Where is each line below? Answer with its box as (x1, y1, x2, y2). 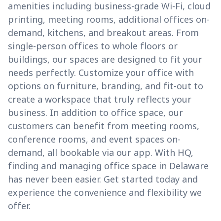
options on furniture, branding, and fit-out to (8, 80, 203, 92)
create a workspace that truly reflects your (8, 93, 191, 106)
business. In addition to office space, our (8, 107, 183, 119)
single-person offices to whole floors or (8, 40, 178, 52)
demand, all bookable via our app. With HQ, (8, 147, 193, 159)
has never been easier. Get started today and (8, 173, 198, 185)
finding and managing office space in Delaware (8, 160, 209, 172)
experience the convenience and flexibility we (8, 186, 202, 199)
